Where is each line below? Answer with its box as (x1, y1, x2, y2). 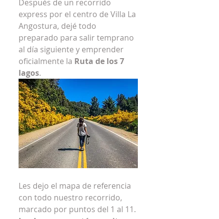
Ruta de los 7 (74, 55, 126, 66)
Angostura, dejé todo (19, 20, 98, 31)
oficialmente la (19, 55, 74, 66)
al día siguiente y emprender (19, 44, 126, 55)
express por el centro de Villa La (19, 8, 138, 20)
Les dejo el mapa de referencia (19, 180, 133, 191)
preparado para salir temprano (19, 32, 136, 43)
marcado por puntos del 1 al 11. (19, 203, 136, 215)
